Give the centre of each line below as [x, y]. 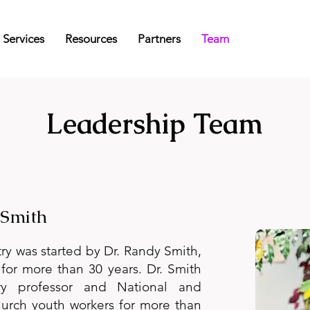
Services [23, 39]
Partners [159, 39]
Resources [91, 39]
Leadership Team [154, 124]
